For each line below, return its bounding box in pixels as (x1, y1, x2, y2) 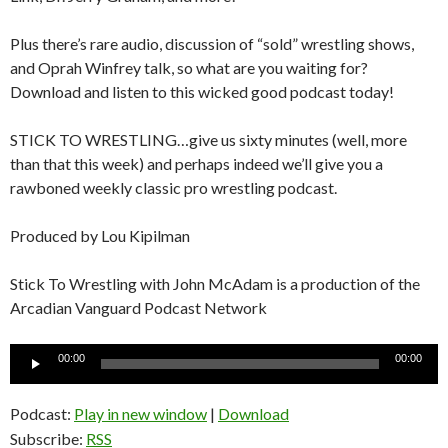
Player (9, 368, 53, 388)
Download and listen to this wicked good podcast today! (10, 81, 394, 101)
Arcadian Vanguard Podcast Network (10, 297, 267, 317)
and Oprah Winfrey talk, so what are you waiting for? (10, 57, 368, 77)
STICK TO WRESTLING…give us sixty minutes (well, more (10, 129, 407, 149)
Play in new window (74, 403, 207, 423)
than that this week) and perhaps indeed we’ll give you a (10, 153, 383, 173)
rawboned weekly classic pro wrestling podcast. (10, 177, 337, 197)
